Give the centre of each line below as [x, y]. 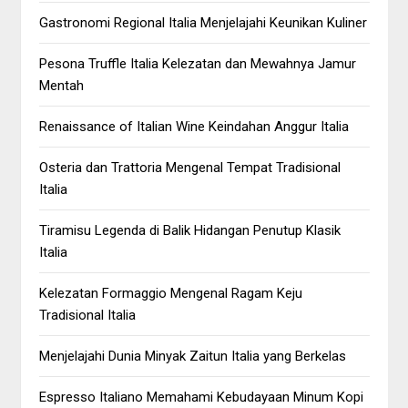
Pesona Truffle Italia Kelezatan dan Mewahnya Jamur [198, 64]
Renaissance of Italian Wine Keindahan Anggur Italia [194, 127]
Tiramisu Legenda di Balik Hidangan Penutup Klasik [190, 230]
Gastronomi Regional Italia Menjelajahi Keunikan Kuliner [204, 23]
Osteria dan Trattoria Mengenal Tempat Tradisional [190, 168]
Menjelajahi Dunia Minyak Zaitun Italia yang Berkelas [193, 356]
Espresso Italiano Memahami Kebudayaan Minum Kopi [202, 397]
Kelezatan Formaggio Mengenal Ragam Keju [171, 293]
